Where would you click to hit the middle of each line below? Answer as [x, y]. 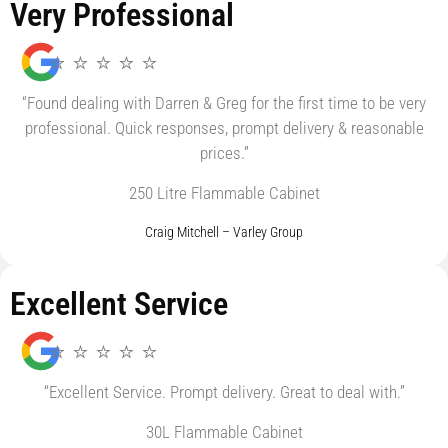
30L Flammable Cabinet [224, 431]
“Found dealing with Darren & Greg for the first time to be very [224, 103]
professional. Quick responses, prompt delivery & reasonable [224, 128]
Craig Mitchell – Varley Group [224, 231]
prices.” [224, 153]
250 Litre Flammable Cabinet [224, 192]
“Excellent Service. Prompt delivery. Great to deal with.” [224, 392]
